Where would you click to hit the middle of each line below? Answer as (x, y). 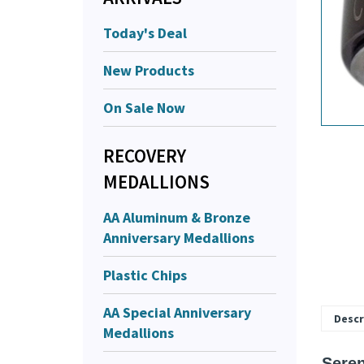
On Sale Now (144, 107)
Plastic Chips (145, 275)
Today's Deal (145, 32)
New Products (149, 70)
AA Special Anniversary (177, 312)
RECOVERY (145, 155)
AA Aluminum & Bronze (177, 217)
